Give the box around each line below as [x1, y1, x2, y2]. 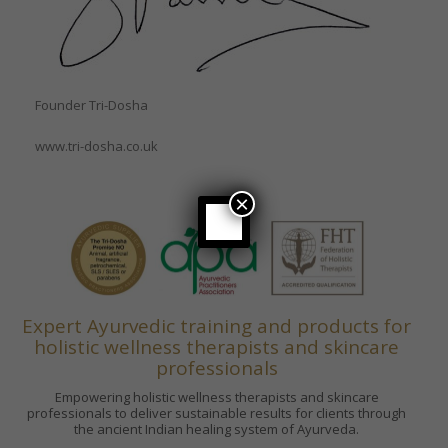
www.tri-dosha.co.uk [35, 137, 158, 155]
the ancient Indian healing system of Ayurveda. [74, 420, 359, 439]
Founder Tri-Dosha [35, 96, 148, 114]
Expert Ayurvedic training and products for [22, 313, 411, 340]
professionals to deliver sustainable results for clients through [27, 404, 406, 423]
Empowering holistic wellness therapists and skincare [54, 388, 379, 407]
